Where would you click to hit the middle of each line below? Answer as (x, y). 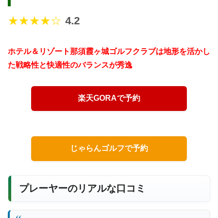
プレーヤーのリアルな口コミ (82, 188)
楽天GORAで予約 (109, 98)
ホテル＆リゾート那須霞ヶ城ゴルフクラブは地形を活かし (109, 52)
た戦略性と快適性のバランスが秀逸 (70, 65)
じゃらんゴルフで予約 (109, 148)
